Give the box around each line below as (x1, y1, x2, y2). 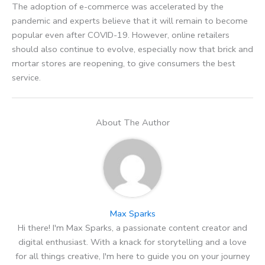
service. (12, 72, 41, 84)
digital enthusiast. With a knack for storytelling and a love (18, 235, 247, 248)
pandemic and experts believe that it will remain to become (12, 15, 248, 27)
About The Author (95, 117, 170, 129)
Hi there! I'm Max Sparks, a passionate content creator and (18, 221, 247, 234)
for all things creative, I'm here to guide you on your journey (15, 250, 250, 262)
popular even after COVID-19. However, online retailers (12, 29, 230, 41)
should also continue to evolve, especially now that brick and (12, 43, 253, 56)
